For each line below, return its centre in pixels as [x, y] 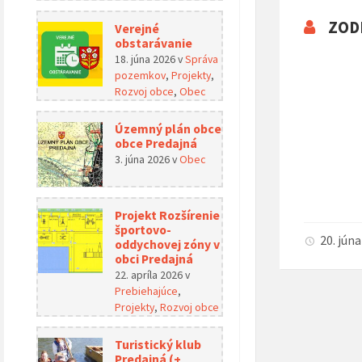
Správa [202, 59]
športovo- [143, 229]
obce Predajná [156, 143]
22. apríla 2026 [150, 274]
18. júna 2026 [146, 59]
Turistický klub [158, 344]
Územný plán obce [168, 128]
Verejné [137, 28]
